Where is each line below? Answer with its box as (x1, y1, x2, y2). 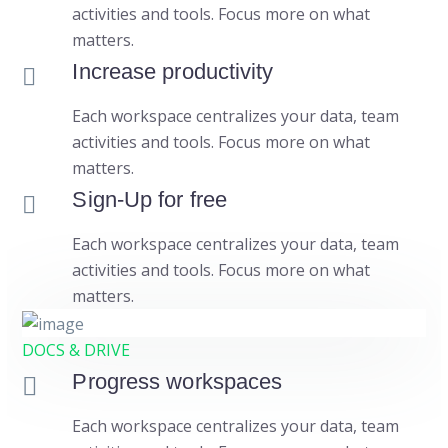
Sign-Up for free (72, 186, 228, 212)
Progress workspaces (72, 368, 283, 394)
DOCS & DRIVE (22, 338, 131, 361)
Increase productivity (72, 58, 274, 84)
